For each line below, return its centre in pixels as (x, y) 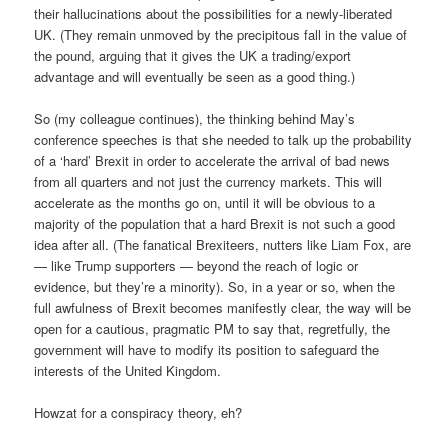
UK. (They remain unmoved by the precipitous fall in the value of (221, 35)
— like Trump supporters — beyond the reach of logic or (196, 266)
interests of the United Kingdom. (128, 371)
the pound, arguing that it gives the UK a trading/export (193, 56)
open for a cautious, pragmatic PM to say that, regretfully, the (212, 329)
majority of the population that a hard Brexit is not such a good (215, 224)
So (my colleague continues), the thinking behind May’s (195, 119)
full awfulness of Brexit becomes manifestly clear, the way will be (223, 308)
